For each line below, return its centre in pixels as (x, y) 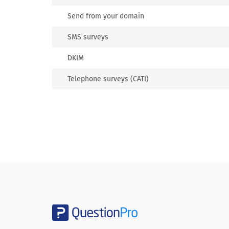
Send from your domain (106, 16)
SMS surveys (88, 37)
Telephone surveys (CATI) (108, 79)
